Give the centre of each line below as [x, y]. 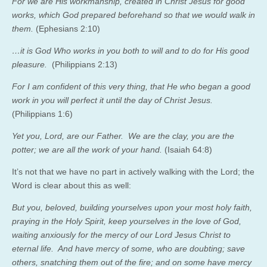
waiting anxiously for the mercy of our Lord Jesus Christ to [121, 235]
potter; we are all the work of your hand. [87, 149]
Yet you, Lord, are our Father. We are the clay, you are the [123, 136]
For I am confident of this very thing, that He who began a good [131, 86]
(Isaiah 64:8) [187, 149]
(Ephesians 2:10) [68, 28]
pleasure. [32, 64]
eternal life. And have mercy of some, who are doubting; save [128, 248]
